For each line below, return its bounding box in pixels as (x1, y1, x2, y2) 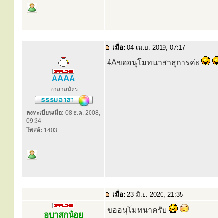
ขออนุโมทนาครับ (107, 206, 169, 214)
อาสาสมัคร (50, 86, 78, 92)
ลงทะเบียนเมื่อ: (26, 109, 64, 116)
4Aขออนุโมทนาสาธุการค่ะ (107, 58, 201, 67)
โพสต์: (26, 127, 42, 134)
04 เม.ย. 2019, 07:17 (125, 44, 187, 51)
